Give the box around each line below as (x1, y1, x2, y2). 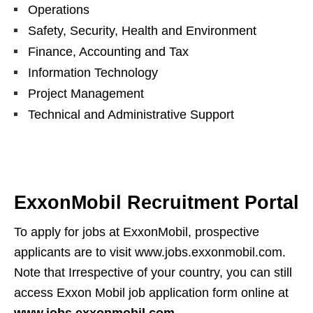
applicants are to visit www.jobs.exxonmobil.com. (14, 245, 286, 259)
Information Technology (28, 66, 158, 80)
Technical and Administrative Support (28, 108, 234, 122)
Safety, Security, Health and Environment (28, 24, 256, 38)
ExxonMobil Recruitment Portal (14, 192, 299, 213)
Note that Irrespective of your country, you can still (14, 265, 292, 279)
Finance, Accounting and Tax (28, 45, 189, 59)
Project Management (28, 87, 144, 101)
